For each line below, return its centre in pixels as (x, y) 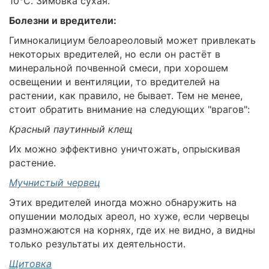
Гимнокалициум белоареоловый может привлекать (132, 41)
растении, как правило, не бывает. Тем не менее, (126, 96)
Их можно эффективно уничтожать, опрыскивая (125, 149)
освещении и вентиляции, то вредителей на (114, 82)
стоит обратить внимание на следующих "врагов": (129, 110)
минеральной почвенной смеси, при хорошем (119, 68)
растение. (32, 163)
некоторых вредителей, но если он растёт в (115, 54)
